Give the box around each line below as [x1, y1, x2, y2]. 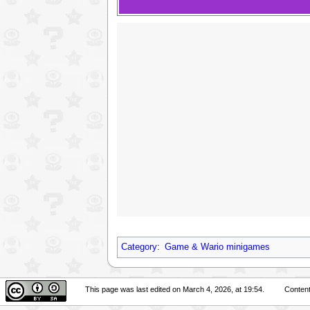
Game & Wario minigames [164, 242, 270, 253]
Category [120, 242, 157, 253]
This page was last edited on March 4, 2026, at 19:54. [84, 285, 264, 294]
